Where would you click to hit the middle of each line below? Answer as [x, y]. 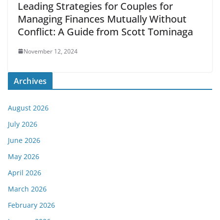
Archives [30, 81]
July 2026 [23, 124]
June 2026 [24, 140]
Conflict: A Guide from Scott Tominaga [105, 31]
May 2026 [24, 156]
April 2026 [25, 172]
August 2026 [28, 108]
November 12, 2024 [51, 51]
